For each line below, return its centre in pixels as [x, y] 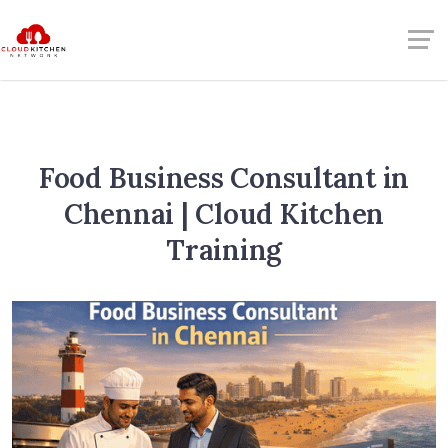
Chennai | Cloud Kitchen [224, 214]
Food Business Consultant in [224, 178]
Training [224, 250]
